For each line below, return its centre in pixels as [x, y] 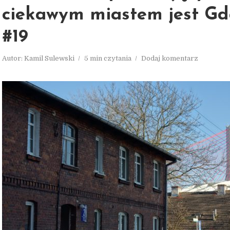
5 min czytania [108, 58]
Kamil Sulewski [49, 58]
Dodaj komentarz [170, 58]
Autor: [13, 58]
